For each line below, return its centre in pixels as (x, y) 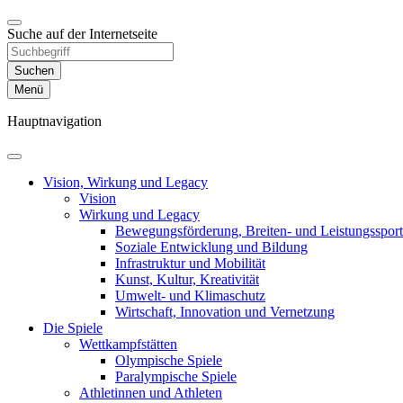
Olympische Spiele (169, 360)
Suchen (34, 71)
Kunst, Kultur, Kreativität (187, 279)
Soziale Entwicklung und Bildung (211, 247)
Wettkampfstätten (128, 344)
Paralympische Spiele (176, 376)
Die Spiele (73, 328)
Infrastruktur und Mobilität (190, 263)
